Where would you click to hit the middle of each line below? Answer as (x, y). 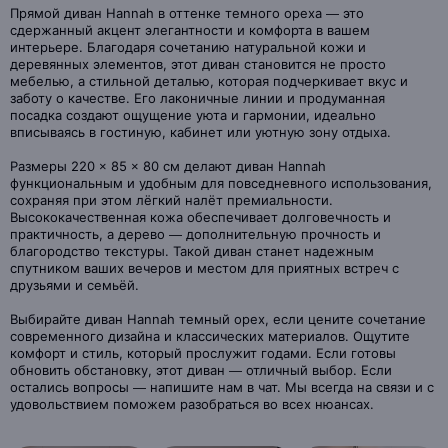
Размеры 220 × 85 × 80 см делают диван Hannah (168, 166)
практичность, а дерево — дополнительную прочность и (195, 234)
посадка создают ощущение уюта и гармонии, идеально (193, 115)
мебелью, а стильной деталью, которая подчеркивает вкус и (209, 81)
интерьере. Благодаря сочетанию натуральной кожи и (188, 47)
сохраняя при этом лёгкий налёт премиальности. (171, 200)
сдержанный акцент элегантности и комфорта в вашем (190, 30)
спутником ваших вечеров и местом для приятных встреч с (204, 268)
